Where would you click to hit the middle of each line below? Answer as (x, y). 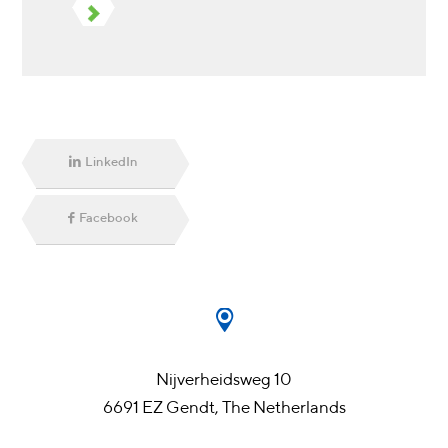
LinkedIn (111, 161)
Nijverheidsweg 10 (224, 378)
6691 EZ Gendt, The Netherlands (224, 406)
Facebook (108, 217)
